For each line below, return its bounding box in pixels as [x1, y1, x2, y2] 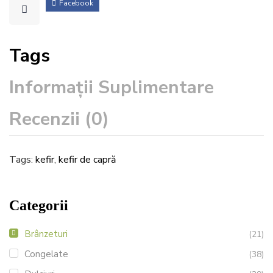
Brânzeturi [24, 228, 68, 240]
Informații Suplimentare [9, 75, 214, 100]
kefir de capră [58, 153, 116, 166]
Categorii [9, 197, 68, 213]
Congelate [24, 248, 68, 260]
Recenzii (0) [9, 107, 109, 132]
